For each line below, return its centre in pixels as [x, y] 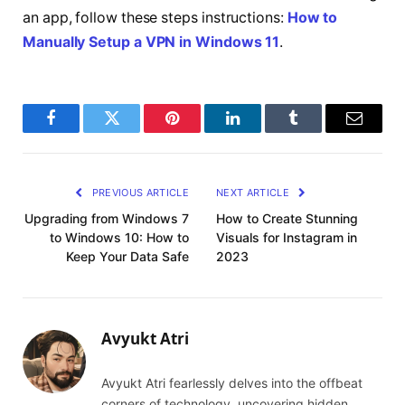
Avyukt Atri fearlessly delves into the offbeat [232, 382]
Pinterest [199, 131]
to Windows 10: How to [119, 237]
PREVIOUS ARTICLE [139, 192]
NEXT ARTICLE [254, 192]
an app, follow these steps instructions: [155, 17]
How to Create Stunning [287, 218]
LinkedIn [261, 131]
